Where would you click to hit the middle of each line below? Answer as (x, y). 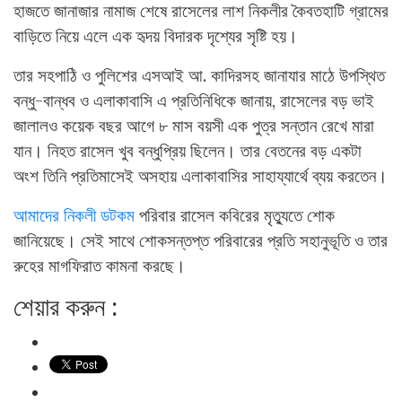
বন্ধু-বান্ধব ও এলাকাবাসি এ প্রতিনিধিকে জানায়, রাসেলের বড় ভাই (194, 100)
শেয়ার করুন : (66, 307)
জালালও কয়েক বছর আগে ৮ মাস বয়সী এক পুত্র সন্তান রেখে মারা (194, 126)
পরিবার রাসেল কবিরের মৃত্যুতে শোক (235, 215)
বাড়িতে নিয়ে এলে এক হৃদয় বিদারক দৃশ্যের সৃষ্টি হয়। (156, 36)
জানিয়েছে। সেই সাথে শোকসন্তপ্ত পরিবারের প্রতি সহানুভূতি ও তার (201, 240)
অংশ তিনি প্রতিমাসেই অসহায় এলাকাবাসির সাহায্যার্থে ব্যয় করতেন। (201, 176)
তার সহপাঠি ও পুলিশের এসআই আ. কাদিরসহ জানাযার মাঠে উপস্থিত (199, 75)
